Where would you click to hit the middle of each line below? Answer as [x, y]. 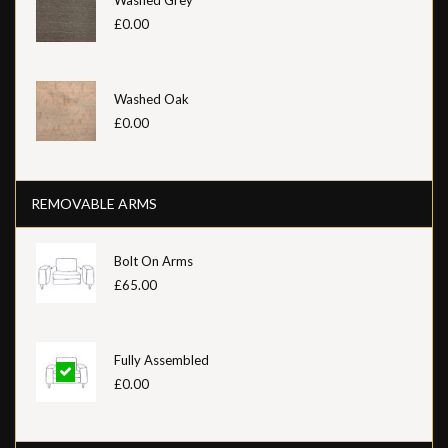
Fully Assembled [161, 359]
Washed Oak [151, 98]
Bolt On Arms [153, 260]
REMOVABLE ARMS [94, 203]
